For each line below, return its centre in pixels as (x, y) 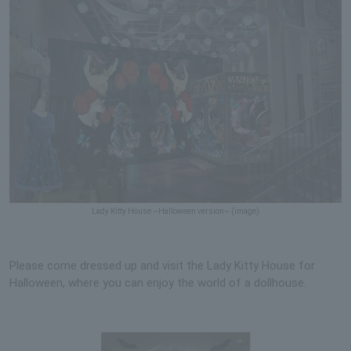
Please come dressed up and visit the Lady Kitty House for (162, 265)
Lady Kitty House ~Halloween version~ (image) (175, 211)
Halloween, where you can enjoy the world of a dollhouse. (158, 282)
